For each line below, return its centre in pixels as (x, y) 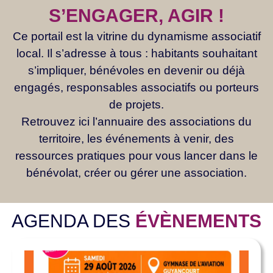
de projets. (136, 105)
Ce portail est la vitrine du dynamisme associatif (136, 36)
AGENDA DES (73, 221)
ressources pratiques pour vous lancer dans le (136, 156)
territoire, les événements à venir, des (136, 139)
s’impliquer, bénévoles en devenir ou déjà (136, 70)
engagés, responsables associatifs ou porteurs (136, 87)
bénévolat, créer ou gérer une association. (136, 173)
